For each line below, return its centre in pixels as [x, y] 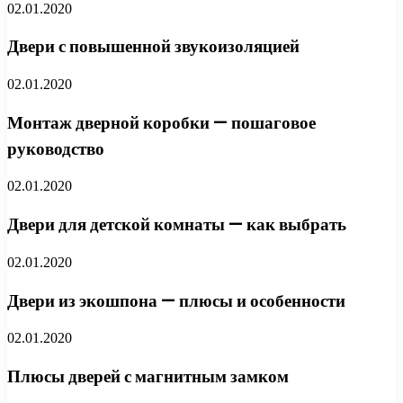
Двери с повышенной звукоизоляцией [153, 47]
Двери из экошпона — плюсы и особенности [176, 300]
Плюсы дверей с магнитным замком [148, 377]
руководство [56, 148]
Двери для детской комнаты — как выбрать [177, 225]
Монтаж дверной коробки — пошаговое [161, 122]
